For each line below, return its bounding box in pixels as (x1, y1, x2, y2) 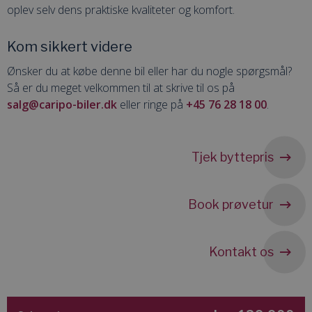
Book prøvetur (188, 197, 274, 212)
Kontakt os (209, 244, 274, 260)
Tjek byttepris (192, 150, 274, 165)
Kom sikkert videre (7, 38, 132, 56)
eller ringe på (117, 97, 186, 113)
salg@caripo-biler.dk (7, 97, 117, 113)
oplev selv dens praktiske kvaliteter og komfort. (7, 2, 235, 18)
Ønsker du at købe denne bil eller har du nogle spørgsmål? (7, 63, 292, 79)
